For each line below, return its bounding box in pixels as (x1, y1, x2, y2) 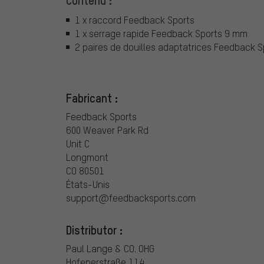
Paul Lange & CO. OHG (66, 242, 154, 255)
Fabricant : (66, 90, 118, 105)
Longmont (66, 150, 108, 163)
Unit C (66, 137, 90, 150)
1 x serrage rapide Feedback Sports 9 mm (75, 27, 247, 40)
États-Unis (66, 177, 110, 190)
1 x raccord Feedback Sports (75, 14, 194, 27)
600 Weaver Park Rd (66, 123, 148, 136)
